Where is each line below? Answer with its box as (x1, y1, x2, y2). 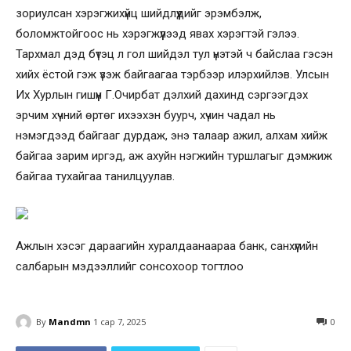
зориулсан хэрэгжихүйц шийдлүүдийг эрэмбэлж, (16, 6, 262, 20)
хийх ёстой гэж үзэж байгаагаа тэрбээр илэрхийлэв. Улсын (16, 67, 329, 81)
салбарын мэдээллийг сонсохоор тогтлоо (16, 259, 244, 273)
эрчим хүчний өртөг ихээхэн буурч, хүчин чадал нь (16, 108, 276, 122)
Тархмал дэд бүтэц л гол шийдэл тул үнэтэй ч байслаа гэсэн (16, 47, 333, 61)
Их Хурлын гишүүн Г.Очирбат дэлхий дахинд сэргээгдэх (16, 88, 308, 102)
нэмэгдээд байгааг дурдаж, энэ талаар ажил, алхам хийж (16, 128, 327, 143)
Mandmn (49, 315, 91, 327)
